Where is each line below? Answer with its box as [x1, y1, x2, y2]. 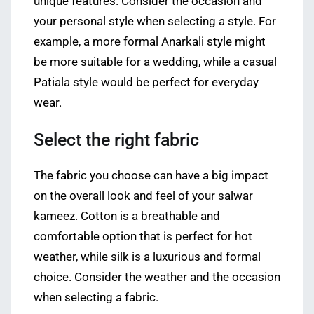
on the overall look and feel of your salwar [34, 189, 253, 203]
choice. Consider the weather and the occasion [34, 271, 280, 285]
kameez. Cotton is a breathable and [34, 210, 220, 224]
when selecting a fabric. [34, 291, 158, 305]
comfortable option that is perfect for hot [34, 230, 252, 244]
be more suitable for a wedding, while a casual [34, 55, 277, 69]
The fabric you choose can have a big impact [34, 169, 268, 183]
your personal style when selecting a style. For [34, 14, 276, 28]
